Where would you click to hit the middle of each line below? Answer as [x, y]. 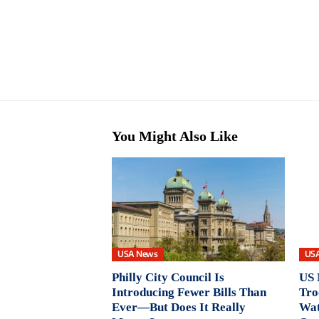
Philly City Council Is [168, 277]
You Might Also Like [175, 136]
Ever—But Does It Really [179, 307]
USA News [138, 254]
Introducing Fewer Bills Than [189, 292]
